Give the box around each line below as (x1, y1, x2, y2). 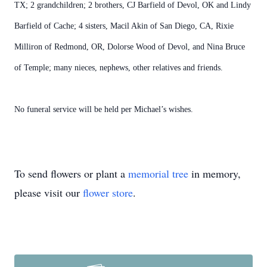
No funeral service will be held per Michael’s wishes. (14, 105, 193, 114)
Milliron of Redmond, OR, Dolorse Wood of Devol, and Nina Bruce (14, 42, 245, 51)
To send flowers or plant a (14, 166, 128, 181)
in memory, (188, 166, 241, 181)
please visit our (14, 185, 83, 200)
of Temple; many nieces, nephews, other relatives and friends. (14, 63, 223, 72)
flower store (83, 185, 133, 200)
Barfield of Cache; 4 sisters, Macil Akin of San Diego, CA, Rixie (14, 21, 234, 30)
